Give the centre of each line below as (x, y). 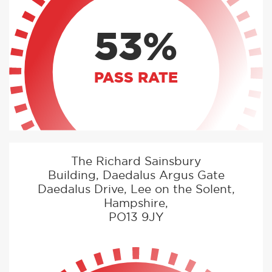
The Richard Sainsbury (136, 161)
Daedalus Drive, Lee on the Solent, (136, 189)
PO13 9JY (136, 217)
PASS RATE (136, 79)
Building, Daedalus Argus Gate (136, 175)
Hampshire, (136, 203)
